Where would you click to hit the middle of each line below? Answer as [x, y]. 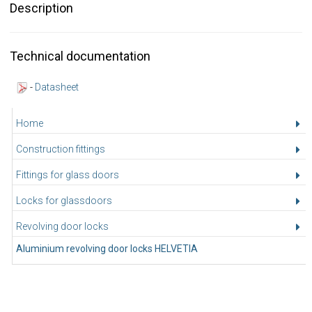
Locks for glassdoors [64, 200]
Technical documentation [80, 56]
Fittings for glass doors [67, 174]
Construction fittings [60, 149]
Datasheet [56, 87]
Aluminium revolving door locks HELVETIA [107, 248]
